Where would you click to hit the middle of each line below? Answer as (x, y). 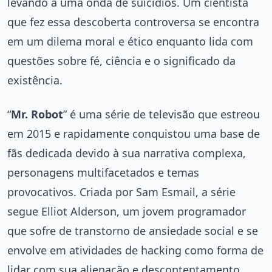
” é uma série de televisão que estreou (161, 114)
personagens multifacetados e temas (103, 173)
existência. (35, 80)
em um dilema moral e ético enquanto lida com (130, 42)
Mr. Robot (37, 114)
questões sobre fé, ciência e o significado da (121, 61)
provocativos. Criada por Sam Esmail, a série (121, 192)
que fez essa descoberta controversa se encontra (133, 22)
